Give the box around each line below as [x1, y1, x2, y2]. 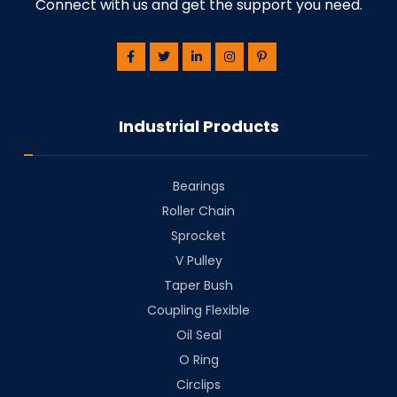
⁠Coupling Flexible [147, 301, 250, 320]
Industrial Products [118, 115, 279, 138]
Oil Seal [175, 326, 222, 345]
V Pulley [175, 252, 222, 270]
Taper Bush [164, 276, 233, 295]
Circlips [176, 376, 221, 394]
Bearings [172, 177, 225, 196]
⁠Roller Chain [162, 202, 235, 221]
